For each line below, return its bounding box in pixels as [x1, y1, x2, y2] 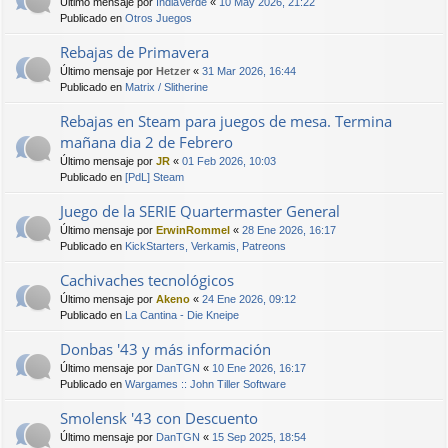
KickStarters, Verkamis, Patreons [125, 239, 286, 252]
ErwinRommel [156, 223, 230, 236]
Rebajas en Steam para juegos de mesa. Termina [60, 110, 392, 131]
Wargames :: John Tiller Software [125, 377, 286, 390]
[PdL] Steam [125, 170, 184, 183]
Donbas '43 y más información [60, 338, 271, 359]
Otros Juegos [125, 11, 192, 24]
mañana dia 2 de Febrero [60, 131, 233, 152]
